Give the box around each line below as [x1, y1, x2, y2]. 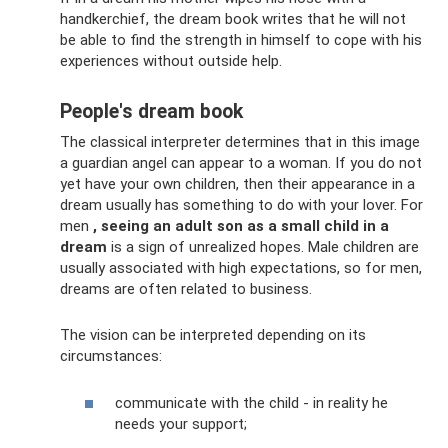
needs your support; [115, 414, 247, 433]
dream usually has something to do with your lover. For [60, 196, 423, 214]
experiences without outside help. [60, 52, 282, 70]
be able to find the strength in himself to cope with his [60, 31, 422, 49]
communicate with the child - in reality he [115, 393, 388, 412]
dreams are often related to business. [60, 280, 312, 298]
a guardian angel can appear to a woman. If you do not [60, 154, 422, 172]
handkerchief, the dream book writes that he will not [60, 10, 406, 28]
